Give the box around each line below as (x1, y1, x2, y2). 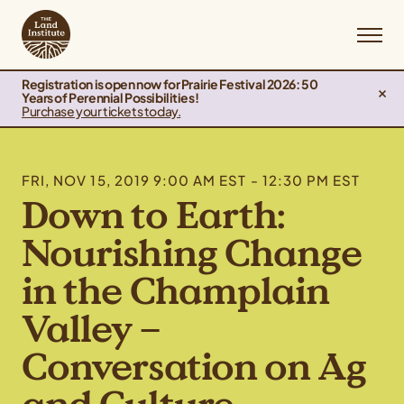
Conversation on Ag (22, 343, 367, 391)
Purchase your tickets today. (22, 103, 181, 119)
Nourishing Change (22, 229, 363, 278)
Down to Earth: (22, 191, 286, 240)
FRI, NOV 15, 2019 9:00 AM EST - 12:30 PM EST (22, 171, 361, 188)
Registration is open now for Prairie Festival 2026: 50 (22, 76, 318, 92)
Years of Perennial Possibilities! (22, 89, 199, 106)
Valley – (22, 305, 160, 353)
